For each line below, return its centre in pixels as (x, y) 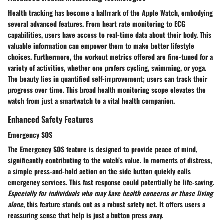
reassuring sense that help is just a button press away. (86, 215)
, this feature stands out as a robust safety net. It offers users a (114, 204)
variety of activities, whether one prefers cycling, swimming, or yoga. (107, 68)
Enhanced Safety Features (51, 119)
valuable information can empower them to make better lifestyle (101, 46)
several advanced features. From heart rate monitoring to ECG (97, 24)
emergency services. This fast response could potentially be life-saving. (111, 182)
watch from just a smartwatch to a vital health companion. (91, 101)
